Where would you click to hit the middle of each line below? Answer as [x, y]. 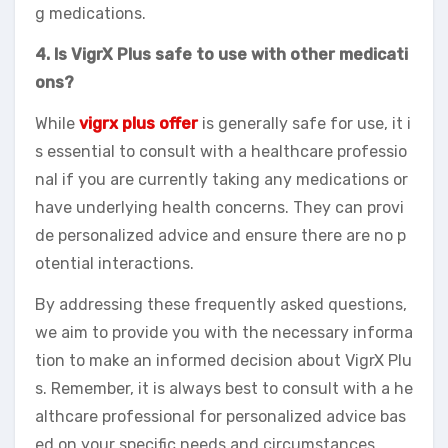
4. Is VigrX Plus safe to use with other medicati [221, 55]
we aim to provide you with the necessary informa [224, 333]
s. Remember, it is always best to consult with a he [224, 389]
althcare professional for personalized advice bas [220, 417]
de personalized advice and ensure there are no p [220, 236]
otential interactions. [114, 264]
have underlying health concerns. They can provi [219, 208]
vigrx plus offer [138, 124]
